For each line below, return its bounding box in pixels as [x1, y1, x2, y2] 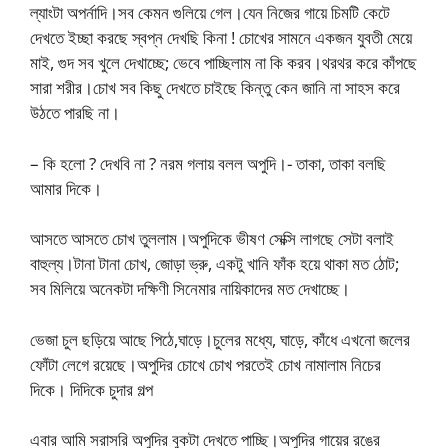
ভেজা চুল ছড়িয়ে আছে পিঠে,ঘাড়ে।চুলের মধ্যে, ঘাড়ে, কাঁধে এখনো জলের [30, 327, 410, 351]
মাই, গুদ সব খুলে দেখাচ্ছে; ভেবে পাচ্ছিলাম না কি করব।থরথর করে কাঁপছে [30, 51, 417, 74]
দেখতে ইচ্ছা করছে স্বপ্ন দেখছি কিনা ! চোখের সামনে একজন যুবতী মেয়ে [30, 26, 412, 49]
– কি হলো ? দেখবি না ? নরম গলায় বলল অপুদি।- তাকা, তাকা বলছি [30, 151, 386, 175]
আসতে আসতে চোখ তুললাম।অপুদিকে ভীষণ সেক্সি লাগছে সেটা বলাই [30, 227, 394, 250]
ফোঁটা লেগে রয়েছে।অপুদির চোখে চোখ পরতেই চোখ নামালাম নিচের [30, 352, 381, 376]
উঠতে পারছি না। [30, 101, 120, 124]
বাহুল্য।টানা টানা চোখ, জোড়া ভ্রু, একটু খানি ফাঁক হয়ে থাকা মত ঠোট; [30, 252, 399, 275]
